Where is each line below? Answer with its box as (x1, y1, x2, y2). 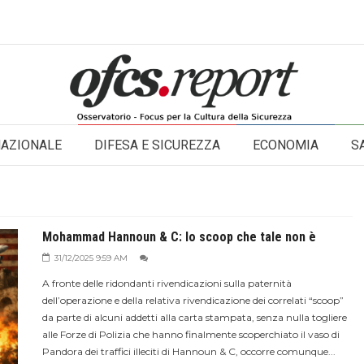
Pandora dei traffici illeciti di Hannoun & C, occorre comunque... (41, 345, 336, 357)
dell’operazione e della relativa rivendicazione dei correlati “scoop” (41, 294, 344, 306)
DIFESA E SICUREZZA (94, 137, 220, 153)
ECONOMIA (253, 137, 318, 153)
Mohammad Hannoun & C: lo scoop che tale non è (41, 229, 316, 245)
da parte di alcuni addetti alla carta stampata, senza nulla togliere (41, 311, 347, 323)
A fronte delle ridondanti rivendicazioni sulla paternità (41, 277, 292, 289)
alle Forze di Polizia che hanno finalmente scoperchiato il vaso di (41, 328, 340, 340)
